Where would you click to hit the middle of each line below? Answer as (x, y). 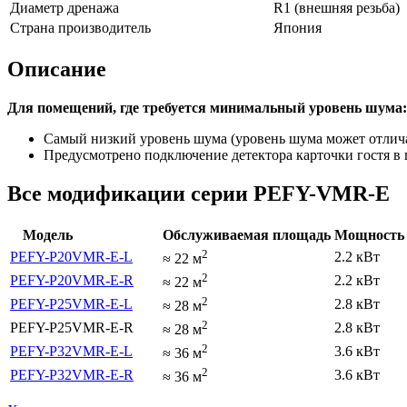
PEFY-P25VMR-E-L (71, 303)
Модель (48, 234)
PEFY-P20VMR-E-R (72, 280)
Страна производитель (80, 28)
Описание (57, 69)
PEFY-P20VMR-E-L (71, 256)
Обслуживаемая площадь (247, 234)
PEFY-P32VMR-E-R (72, 374)
